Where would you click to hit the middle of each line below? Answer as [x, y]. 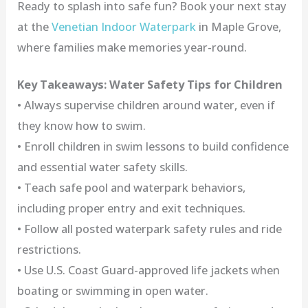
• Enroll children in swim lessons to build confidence [153, 146]
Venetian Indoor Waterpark [124, 26]
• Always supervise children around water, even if [146, 105]
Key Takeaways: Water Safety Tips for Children [150, 85]
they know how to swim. [82, 126]
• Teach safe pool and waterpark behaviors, [132, 188]
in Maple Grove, [239, 26]
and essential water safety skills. [103, 167]
